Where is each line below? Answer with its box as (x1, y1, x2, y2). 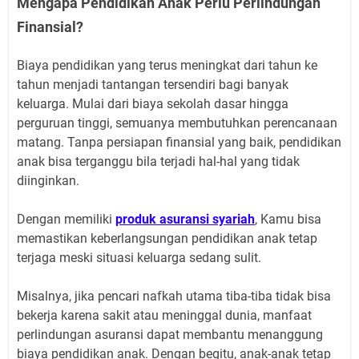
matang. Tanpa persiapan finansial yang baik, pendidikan (17, 134, 341, 150)
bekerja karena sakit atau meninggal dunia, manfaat (17, 307, 312, 323)
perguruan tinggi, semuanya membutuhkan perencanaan (17, 115, 337, 131)
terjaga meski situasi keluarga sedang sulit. (17, 249, 261, 265)
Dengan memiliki (17, 211, 115, 227)
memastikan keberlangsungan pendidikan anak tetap (17, 230, 317, 246)
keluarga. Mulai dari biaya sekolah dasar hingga (17, 95, 288, 111)
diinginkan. (17, 172, 83, 188)
